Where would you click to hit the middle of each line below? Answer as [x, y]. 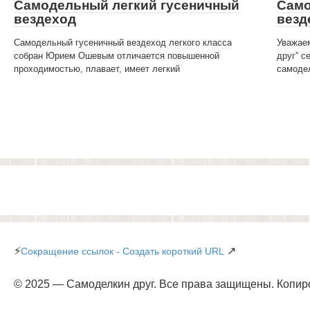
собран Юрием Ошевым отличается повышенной [117, 55]
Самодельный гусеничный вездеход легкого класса [123, 42]
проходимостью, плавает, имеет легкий [97, 69]
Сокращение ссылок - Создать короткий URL [122, 251]
